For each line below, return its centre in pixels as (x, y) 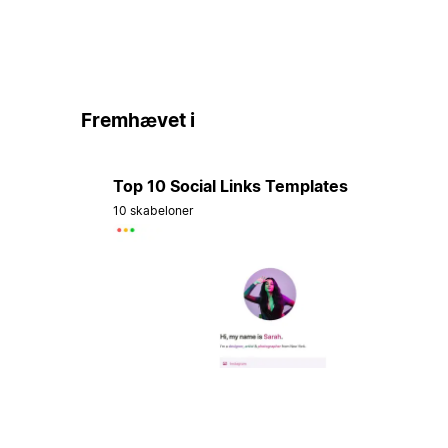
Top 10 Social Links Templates (230, 185)
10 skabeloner (153, 210)
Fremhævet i (137, 121)
